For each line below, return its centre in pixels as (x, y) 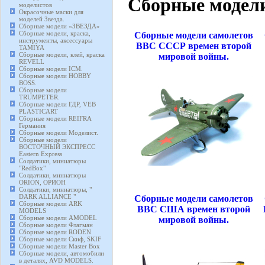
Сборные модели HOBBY (55, 76)
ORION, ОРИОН (42, 182)
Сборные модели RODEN (55, 232)
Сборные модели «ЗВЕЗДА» (59, 26)
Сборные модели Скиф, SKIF (60, 239)
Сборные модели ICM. (51, 69)
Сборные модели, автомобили (62, 253)
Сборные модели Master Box (59, 246)
